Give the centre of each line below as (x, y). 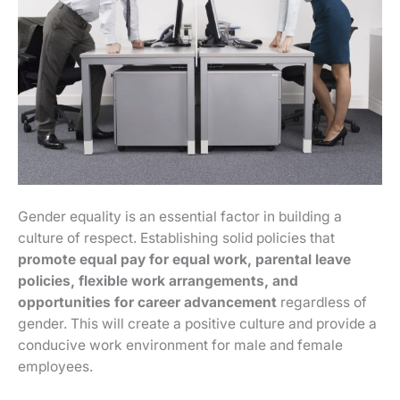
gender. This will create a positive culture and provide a (197, 324)
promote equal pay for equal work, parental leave (184, 260)
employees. (55, 367)
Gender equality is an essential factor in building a (180, 217)
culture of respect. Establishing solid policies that (176, 238)
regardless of (322, 303)
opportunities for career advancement (147, 303)
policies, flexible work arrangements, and (158, 281)
